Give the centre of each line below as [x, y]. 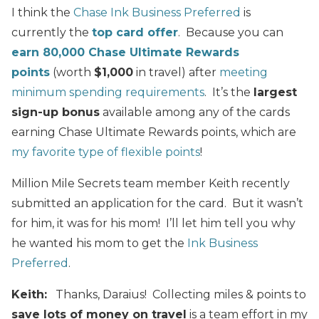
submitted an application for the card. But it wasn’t [157, 203]
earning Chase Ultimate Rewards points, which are [154, 132]
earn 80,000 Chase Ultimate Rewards [125, 52]
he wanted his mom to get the [99, 243]
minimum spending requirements [108, 92]
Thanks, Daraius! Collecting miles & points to [177, 294]
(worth [72, 72]
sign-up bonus [56, 112]
